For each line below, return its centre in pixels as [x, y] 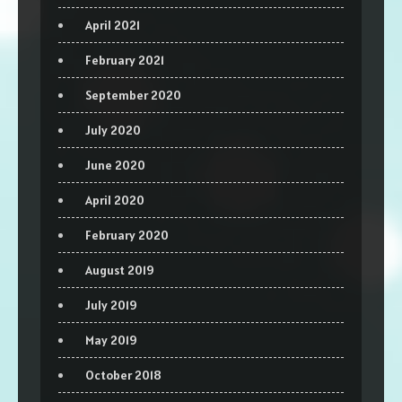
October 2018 [123, 375]
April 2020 [115, 200]
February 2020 [127, 235]
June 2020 [115, 165]
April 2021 [113, 25]
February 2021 [125, 60]
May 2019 [111, 340]
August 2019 [120, 270]
